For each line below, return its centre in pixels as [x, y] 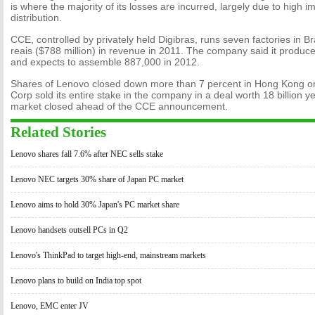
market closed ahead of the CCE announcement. [119, 106]
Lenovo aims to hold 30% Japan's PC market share [95, 205]
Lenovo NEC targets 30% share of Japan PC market [97, 179]
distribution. [36, 18]
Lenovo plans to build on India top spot [76, 281]
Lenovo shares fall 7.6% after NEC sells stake [87, 154]
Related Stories [58, 132]
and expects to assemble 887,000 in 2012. [105, 62]
